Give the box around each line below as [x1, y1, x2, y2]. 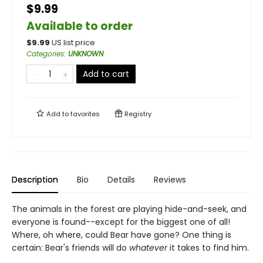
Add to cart [83, 68, 129, 80]
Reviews [154, 174, 186, 186]
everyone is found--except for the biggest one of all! [12, 216, 230, 228]
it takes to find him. [170, 242, 249, 254]
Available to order [26, 18, 133, 34]
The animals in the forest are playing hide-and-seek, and [12, 203, 247, 215]
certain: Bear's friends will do [12, 242, 129, 254]
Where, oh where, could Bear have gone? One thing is [12, 229, 231, 241]
